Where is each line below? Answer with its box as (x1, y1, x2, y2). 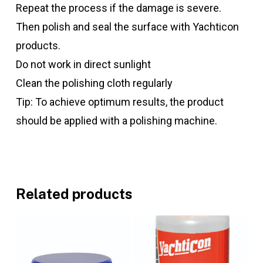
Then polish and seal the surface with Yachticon (15, 21, 239, 33)
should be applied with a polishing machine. (15, 114, 217, 127)
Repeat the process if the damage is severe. (15, 2, 221, 15)
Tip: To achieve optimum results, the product (15, 96, 224, 109)
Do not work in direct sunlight (15, 58, 151, 71)
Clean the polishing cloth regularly (15, 77, 173, 90)
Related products (15, 186, 133, 203)
